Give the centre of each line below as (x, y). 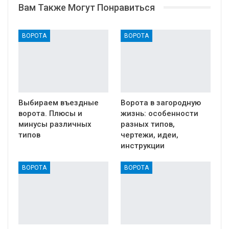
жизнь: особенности (159, 113)
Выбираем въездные (59, 102)
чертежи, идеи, (150, 135)
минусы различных (55, 124)
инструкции (143, 145)
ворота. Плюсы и (50, 113)
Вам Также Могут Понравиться (87, 7)
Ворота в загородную (161, 102)
